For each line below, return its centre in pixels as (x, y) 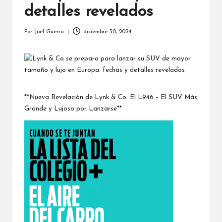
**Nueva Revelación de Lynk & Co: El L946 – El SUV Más (111, 97)
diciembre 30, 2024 (107, 32)
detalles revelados (89, 12)
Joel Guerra (49, 32)
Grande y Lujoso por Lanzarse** (73, 109)
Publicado (36, 36)
